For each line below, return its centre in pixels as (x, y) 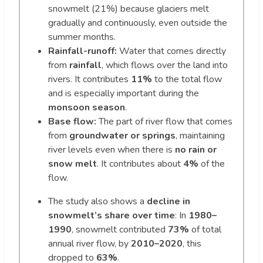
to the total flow (187, 79)
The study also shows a (97, 201)
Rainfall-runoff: (82, 51)
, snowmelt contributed (120, 229)
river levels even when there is (112, 149)
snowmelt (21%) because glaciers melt (129, 9)
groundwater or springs (122, 135)
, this (192, 243)
